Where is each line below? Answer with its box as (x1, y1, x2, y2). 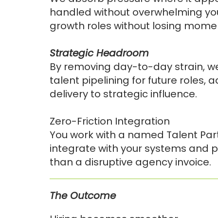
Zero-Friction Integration (50, 114, 170, 128)
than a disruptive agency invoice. (50, 155, 211, 169)
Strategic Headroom (50, 46, 149, 60)
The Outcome (50, 189, 116, 202)
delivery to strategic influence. (50, 87, 197, 101)
